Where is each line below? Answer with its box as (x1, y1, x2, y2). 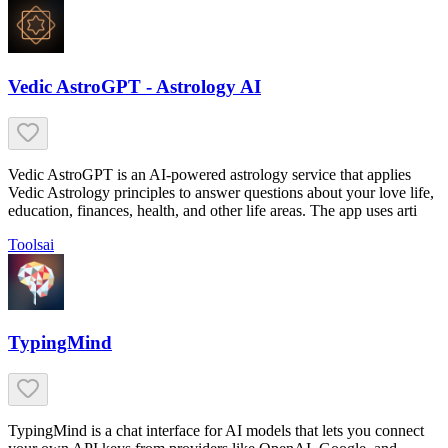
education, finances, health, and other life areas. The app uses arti (8, 201, 417, 219)
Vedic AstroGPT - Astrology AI (8, 75, 261, 97)
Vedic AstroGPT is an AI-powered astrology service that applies (8, 165, 411, 183)
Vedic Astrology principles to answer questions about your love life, (8, 183, 434, 201)
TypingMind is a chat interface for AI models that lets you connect (8, 422, 424, 440)
